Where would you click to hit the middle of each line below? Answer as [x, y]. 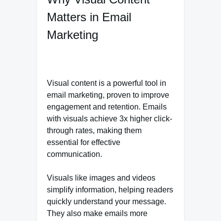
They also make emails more [97, 213]
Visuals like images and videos [101, 178]
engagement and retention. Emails [107, 107]
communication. [75, 154]
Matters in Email [89, 17]
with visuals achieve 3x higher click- [110, 118]
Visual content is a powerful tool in [107, 83]
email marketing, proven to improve [108, 95]
